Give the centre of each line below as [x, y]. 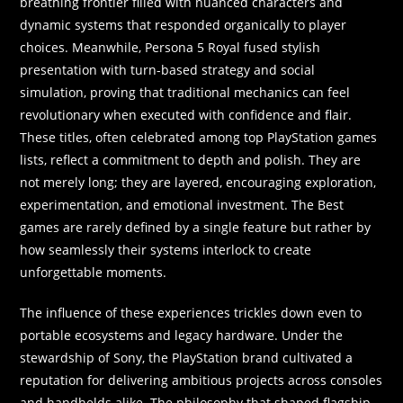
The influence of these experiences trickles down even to [191, 312]
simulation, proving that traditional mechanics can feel [185, 92]
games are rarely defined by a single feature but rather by [196, 227]
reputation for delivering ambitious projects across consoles [201, 380]
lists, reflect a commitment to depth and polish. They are [191, 159]
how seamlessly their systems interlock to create [166, 249]
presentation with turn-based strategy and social [168, 69]
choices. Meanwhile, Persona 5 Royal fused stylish [170, 47]
